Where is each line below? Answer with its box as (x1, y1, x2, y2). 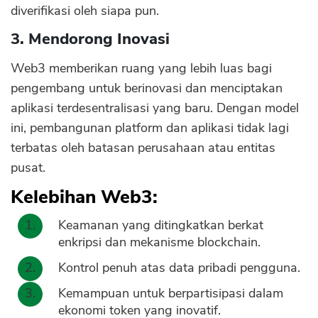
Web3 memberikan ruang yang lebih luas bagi (11, 60, 272, 77)
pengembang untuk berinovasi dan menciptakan (11, 79, 283, 97)
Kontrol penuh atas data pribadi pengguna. (58, 259, 300, 276)
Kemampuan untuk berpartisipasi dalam (58, 285, 283, 302)
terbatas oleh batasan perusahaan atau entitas (11, 139, 275, 156)
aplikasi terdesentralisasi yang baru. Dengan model (11, 99, 299, 116)
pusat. (11, 159, 45, 176)
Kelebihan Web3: (11, 185, 158, 209)
